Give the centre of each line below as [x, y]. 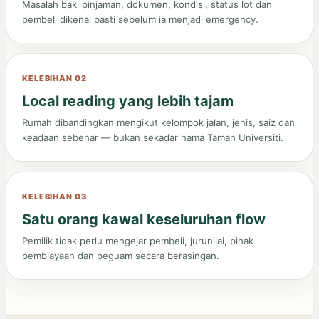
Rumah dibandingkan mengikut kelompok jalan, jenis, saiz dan [158, 122]
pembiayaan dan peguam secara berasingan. [121, 255]
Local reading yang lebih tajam [128, 101]
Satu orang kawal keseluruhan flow [144, 219]
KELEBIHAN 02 [54, 78]
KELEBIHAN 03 [54, 196]
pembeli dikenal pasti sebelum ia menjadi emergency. [140, 19]
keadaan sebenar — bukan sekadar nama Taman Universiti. [153, 137]
